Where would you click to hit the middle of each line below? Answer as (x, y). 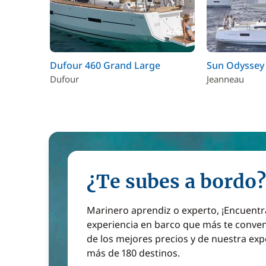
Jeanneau (225, 79)
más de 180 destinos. (133, 253)
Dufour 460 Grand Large (105, 65)
